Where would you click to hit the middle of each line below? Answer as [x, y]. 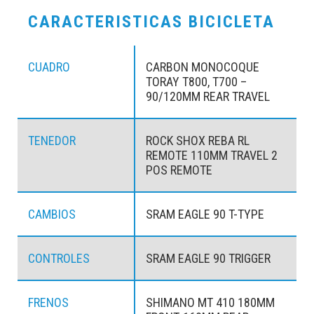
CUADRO [49, 67]
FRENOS [48, 303]
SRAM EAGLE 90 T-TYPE [205, 214]
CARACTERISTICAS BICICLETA [151, 22]
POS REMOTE [179, 170]
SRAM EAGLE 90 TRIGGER [208, 259]
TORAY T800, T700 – [196, 82]
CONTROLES [59, 259]
